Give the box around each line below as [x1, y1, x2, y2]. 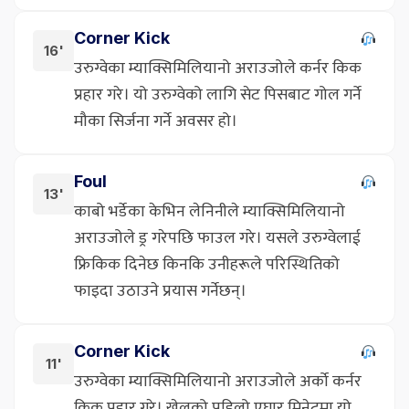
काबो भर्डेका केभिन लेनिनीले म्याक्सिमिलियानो [74, 197, 345, 225]
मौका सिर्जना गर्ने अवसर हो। [74, 107, 237, 135]
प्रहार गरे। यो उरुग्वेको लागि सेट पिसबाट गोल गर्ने [74, 80, 362, 109]
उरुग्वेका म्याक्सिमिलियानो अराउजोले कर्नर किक [74, 54, 362, 82]
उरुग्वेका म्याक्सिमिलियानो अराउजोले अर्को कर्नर [74, 367, 362, 395]
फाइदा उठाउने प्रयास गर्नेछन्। [74, 277, 246, 305]
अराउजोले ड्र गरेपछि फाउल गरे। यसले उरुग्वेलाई [74, 224, 361, 252]
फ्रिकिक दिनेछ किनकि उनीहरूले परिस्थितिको [74, 250, 340, 278]
